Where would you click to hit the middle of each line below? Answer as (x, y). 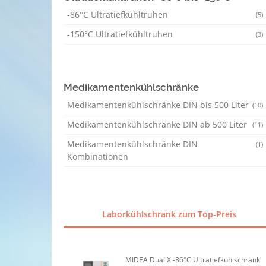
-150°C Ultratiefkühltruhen (120, 34)
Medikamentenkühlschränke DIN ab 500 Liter (157, 124)
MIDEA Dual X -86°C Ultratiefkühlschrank (193, 259)
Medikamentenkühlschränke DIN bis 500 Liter (158, 105)
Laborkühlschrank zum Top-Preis (169, 214)
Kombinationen (98, 156)
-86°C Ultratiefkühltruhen (118, 15)
